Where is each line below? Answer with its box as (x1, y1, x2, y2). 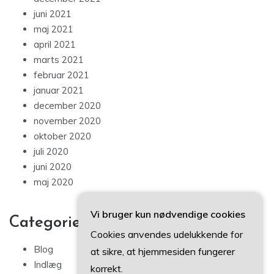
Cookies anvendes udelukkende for (91, 228, 243, 240)
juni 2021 (34, 8, 72, 20)
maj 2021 (34, 23, 73, 35)
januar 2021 (34, 84, 84, 97)
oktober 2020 (34, 130, 91, 143)
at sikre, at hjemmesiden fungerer (91, 245, 235, 257)
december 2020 (34, 100, 101, 112)
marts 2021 (34, 54, 84, 66)
